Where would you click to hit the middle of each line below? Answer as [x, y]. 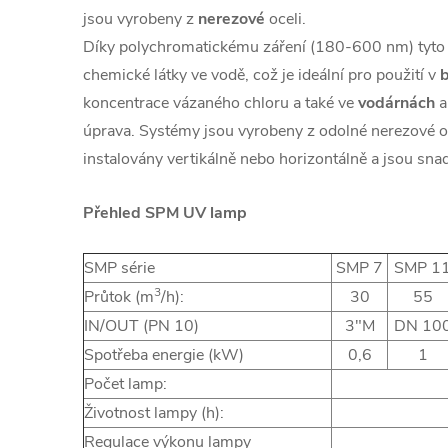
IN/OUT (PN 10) [141, 325]
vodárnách [396, 102]
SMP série [119, 267]
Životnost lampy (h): [154, 412]
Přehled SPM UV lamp [165, 212]
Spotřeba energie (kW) [164, 354]
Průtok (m [119, 296]
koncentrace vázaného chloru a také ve [220, 102]
